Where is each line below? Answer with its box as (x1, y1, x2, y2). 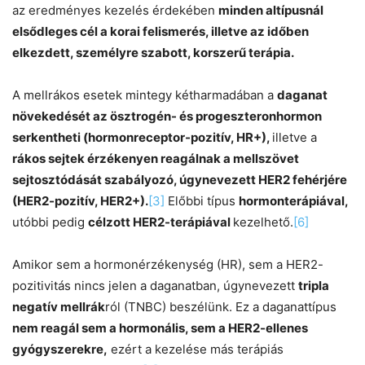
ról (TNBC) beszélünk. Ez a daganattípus (105, 299, 336, 315)
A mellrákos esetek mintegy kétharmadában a (12, 87, 277, 103)
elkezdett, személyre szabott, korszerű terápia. (12, 45, 294, 61)
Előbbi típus (165, 193, 239, 209)
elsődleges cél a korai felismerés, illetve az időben (12, 24, 309, 40)
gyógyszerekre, (12, 341, 108, 358)
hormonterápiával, (239, 193, 348, 209)
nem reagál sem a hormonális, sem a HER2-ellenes (12, 320, 308, 336)
